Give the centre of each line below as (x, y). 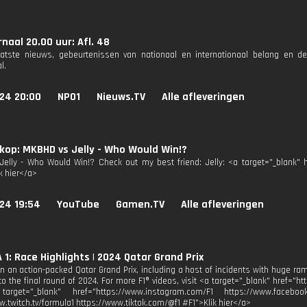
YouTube (78, 205)
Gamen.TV (140, 205)
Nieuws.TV (121, 97)
